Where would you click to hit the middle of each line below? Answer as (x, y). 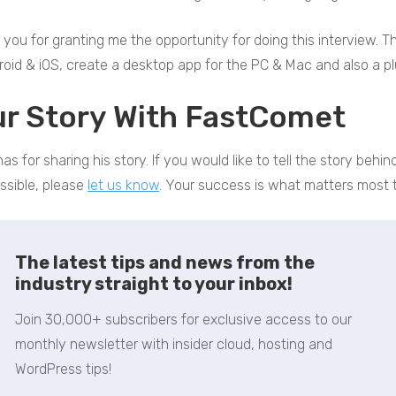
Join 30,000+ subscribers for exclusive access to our (183, 319)
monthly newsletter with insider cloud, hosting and (173, 344)
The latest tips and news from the (164, 262)
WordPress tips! (63, 369)
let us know (124, 185)
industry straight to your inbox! (153, 283)
